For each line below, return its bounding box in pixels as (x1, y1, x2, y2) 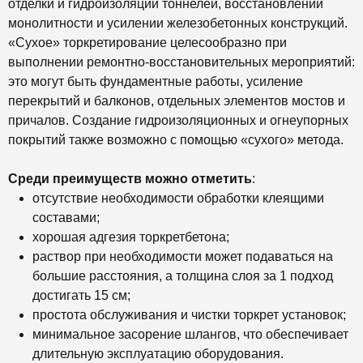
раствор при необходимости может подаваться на (32, 250, 333, 264)
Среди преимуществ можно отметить (8, 172, 252, 186)
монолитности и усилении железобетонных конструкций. (8, 16, 354, 31)
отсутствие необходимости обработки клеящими (32, 191, 324, 206)
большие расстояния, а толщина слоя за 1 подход (32, 269, 333, 284)
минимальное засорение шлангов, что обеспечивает (32, 327, 348, 342)
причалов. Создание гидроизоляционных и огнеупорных (8, 113, 348, 128)
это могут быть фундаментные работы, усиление (8, 75, 303, 89)
